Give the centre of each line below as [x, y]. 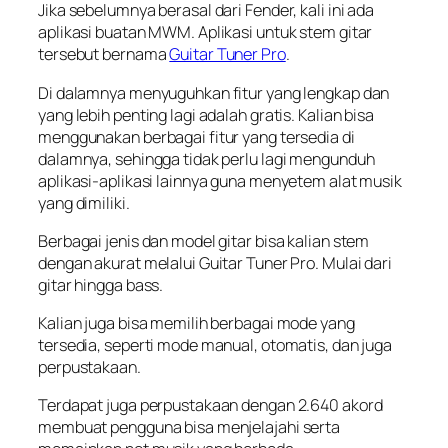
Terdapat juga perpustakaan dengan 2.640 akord [210, 405]
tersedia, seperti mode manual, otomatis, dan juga [215, 345]
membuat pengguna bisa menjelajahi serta [189, 427]
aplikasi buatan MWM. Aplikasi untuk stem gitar [205, 32]
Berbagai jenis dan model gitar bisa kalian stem [204, 240]
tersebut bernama [104, 54]
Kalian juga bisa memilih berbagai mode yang [196, 323]
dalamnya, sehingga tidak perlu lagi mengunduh [206, 158]
